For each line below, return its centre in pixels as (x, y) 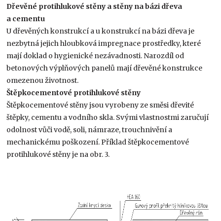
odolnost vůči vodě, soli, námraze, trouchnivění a (90, 129)
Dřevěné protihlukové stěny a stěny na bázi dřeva (94, 6)
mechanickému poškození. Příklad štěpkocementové (98, 142)
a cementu (26, 18)
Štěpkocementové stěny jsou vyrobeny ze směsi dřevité (100, 105)
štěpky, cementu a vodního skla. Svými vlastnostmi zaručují (108, 117)
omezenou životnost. (43, 80)
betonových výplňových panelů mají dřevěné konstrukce (105, 68)
